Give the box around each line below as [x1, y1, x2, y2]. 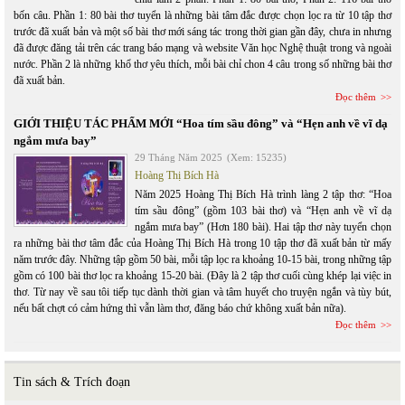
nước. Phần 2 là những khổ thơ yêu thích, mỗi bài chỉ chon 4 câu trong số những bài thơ [14, 58, 391, 71]
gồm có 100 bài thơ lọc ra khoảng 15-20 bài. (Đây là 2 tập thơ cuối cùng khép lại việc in [14, 269, 391, 283]
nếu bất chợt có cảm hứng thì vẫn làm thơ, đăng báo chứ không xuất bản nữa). [14, 302, 346, 316]
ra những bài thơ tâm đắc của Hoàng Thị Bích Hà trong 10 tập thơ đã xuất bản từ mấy [14, 237, 391, 250]
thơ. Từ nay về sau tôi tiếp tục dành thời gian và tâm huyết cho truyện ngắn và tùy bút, [14, 286, 391, 299]
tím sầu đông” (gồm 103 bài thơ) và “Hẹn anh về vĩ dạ [135, 204, 391, 218]
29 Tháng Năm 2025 [135, 152, 222, 164]
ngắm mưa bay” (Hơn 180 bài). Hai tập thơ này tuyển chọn [135, 221, 391, 234]
